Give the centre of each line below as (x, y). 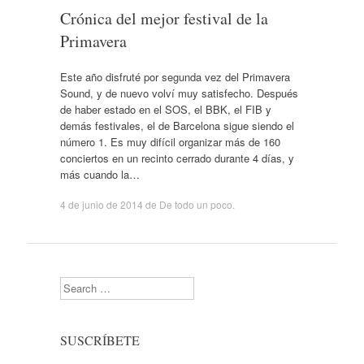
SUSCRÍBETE (100, 340)
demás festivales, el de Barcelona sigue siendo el (177, 125)
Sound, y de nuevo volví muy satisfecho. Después (179, 93)
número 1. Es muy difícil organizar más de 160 (170, 141)
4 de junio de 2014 (101, 204)
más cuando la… (100, 174)
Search (76, 284)
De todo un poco (195, 204)
